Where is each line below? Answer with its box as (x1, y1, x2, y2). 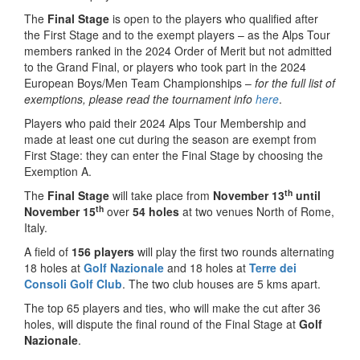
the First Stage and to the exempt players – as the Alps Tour (24, 27, 330, 43)
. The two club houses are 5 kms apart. (122, 276, 321, 292)
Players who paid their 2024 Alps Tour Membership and (24, 115, 306, 131)
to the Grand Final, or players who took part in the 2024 (24, 59, 306, 75)
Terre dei (249, 260, 297, 276)
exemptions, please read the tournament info (24, 91, 256, 107)
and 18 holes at (164, 260, 249, 276)
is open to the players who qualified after (109, 10, 318, 27)
